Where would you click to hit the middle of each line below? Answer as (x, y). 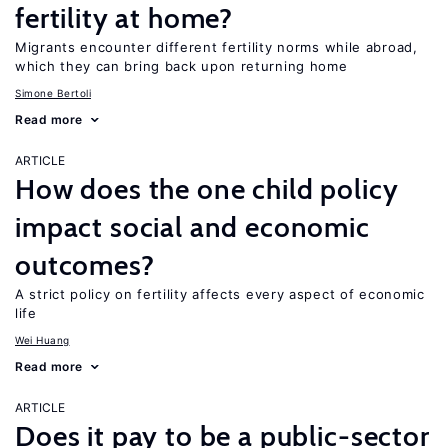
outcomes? (85, 265)
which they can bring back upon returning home (181, 66)
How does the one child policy (207, 189)
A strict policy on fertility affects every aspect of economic (220, 294)
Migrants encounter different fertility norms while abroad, (216, 47)
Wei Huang (42, 340)
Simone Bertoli (53, 93)
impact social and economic (192, 227)
